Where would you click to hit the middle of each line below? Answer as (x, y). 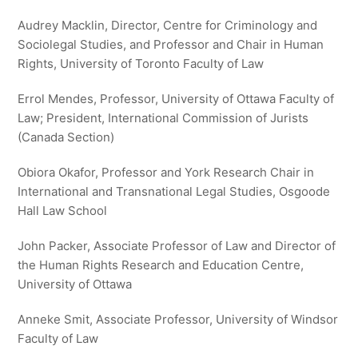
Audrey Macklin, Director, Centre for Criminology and (168, 25)
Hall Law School (63, 211)
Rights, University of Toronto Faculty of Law (141, 64)
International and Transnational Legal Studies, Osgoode (174, 191)
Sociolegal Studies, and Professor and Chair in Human (171, 44)
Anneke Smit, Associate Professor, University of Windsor (178, 319)
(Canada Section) (66, 137)
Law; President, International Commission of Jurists (163, 118)
